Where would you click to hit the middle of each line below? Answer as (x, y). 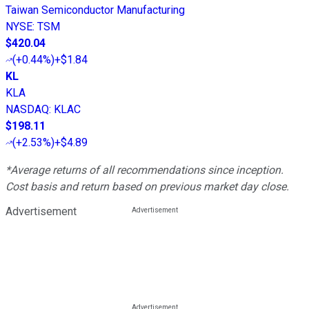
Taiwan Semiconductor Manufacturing (95, 10)
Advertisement (41, 212)
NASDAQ (27, 110)
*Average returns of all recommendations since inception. (144, 170)
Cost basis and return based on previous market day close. (147, 187)
